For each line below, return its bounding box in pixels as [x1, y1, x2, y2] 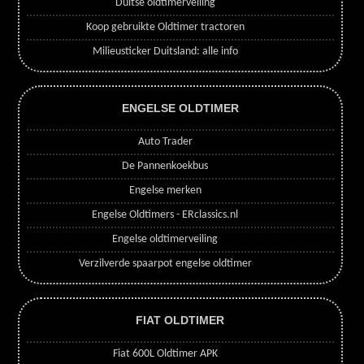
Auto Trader [137, 136, 193, 149]
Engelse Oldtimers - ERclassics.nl [92, 209, 239, 222]
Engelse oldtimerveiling [112, 233, 219, 246]
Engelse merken [128, 184, 201, 197]
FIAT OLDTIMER [136, 313, 225, 327]
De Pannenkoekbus [122, 160, 209, 173]
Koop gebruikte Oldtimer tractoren [85, 21, 245, 34]
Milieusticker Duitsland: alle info [92, 45, 238, 58]
